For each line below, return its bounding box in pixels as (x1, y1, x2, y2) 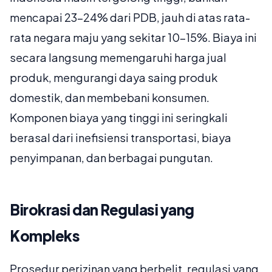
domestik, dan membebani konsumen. (10, 90, 209, 105)
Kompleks (10, 226, 80, 245)
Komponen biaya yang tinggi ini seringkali (10, 110, 228, 125)
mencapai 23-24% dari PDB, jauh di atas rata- (10, 10, 250, 25)
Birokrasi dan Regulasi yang (10, 200, 194, 219)
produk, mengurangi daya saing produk (10, 70, 217, 85)
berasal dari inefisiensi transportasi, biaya (10, 131, 231, 145)
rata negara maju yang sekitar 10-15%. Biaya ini (10, 30, 257, 45)
